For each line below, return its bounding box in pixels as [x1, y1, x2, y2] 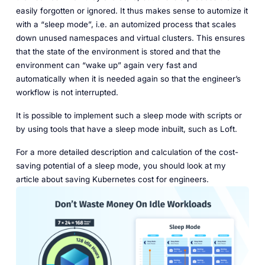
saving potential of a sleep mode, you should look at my [15, 160, 226, 170]
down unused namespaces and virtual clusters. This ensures [15, 33, 245, 43]
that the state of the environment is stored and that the [15, 47, 221, 57]
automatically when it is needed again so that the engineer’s [15, 74, 241, 84]
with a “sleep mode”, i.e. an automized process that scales [15, 20, 236, 30]
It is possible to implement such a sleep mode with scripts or [15, 111, 242, 121]
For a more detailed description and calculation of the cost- [15, 147, 238, 157]
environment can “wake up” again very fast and [15, 60, 197, 70]
